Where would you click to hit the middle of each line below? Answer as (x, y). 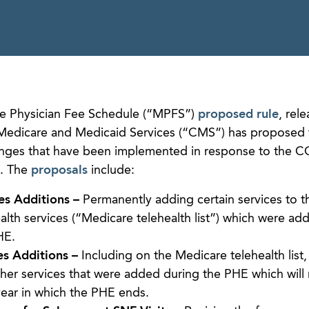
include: (111, 170)
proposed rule (238, 114)
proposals (59, 170)
